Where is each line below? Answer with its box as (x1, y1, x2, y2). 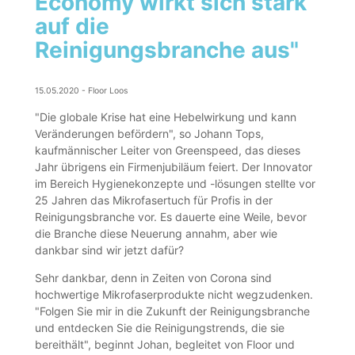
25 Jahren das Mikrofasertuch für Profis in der (35, 193, 273, 207)
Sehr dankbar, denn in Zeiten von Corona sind (35, 270, 273, 284)
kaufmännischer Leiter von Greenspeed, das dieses (35, 143, 301, 157)
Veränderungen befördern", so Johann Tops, (35, 126, 265, 140)
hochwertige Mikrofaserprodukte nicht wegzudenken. (35, 287, 314, 301)
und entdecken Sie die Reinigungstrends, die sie (35, 320, 285, 334)
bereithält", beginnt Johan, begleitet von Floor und (35, 337, 296, 351)
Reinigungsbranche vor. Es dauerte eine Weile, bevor (35, 209, 307, 223)
